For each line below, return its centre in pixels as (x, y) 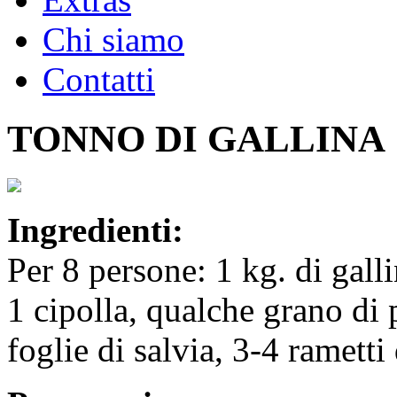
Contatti (99, 79)
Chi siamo (113, 39)
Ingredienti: (95, 230)
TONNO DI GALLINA (196, 138)
